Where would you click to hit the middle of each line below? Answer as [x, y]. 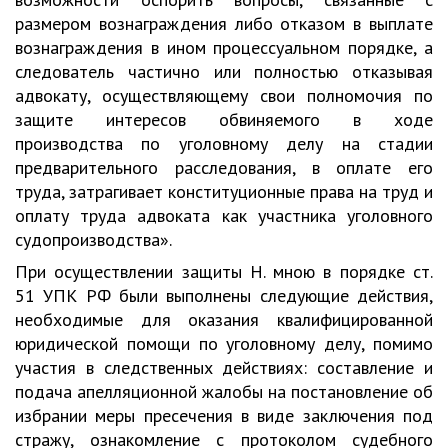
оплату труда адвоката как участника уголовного [224, 215]
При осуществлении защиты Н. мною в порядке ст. [224, 271]
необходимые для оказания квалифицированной [224, 319]
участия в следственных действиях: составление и [224, 367]
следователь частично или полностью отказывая [224, 71]
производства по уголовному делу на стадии [224, 143]
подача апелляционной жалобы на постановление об [224, 391]
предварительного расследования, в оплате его [224, 167]
